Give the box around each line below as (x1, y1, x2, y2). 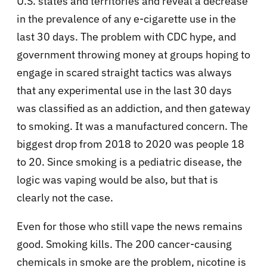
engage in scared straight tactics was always (17, 66, 232, 80)
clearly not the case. (17, 191, 113, 205)
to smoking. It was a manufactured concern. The (17, 119, 248, 133)
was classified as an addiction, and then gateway (17, 101, 250, 116)
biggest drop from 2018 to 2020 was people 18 (17, 137, 244, 151)
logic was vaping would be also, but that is (17, 173, 218, 187)
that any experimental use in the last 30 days (17, 83, 232, 98)
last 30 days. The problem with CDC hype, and (17, 30, 236, 44)
